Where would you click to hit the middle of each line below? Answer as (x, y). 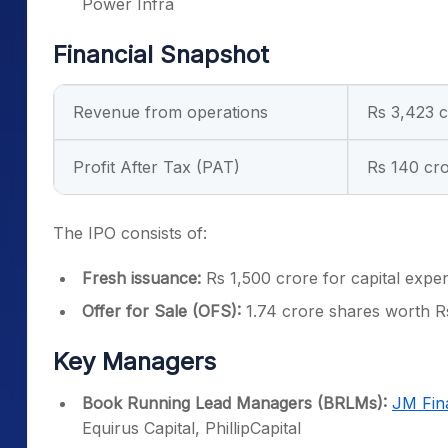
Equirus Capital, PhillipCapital (191, 428)
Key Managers (134, 361)
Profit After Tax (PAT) (156, 167)
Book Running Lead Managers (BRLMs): (237, 403)
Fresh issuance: (141, 278)
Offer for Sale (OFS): (164, 311)
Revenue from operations (170, 112)
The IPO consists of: (130, 233)
